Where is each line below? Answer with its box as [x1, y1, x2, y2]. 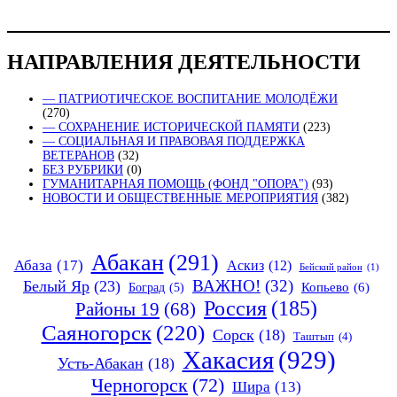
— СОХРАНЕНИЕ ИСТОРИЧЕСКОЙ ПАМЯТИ [43, 120, 300, 134]
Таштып [292, 329, 334, 343]
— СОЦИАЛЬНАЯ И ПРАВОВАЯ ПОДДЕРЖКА [43, 134, 305, 148]
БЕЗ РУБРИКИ [43, 162, 123, 176]
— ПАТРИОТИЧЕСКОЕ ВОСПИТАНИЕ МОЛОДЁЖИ [43, 91, 338, 105]
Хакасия [182, 345, 274, 374]
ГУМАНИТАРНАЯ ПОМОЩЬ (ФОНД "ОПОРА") [43, 176, 308, 191]
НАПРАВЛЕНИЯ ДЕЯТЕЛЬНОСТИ [7, 50, 361, 74]
